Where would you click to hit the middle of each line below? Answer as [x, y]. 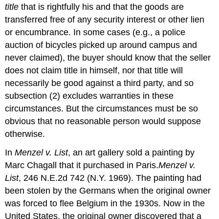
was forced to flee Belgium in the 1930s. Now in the [105, 204]
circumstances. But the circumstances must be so [102, 108]
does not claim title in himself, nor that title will [94, 70]
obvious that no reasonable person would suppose [103, 121]
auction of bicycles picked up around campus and [101, 45]
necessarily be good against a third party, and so [99, 83]
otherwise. [25, 134]
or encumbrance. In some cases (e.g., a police [95, 32]
